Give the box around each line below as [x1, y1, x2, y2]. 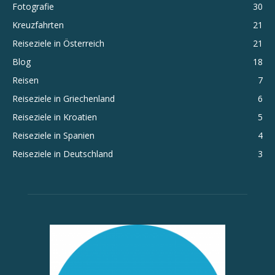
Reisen [12, 74, 39, 87]
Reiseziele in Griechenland [12, 93, 115, 105]
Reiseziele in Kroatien [12, 111, 97, 123]
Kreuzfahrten [12, 19, 64, 31]
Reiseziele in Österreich [12, 37, 104, 50]
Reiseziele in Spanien [12, 130, 95, 142]
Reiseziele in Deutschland [12, 148, 113, 160]
